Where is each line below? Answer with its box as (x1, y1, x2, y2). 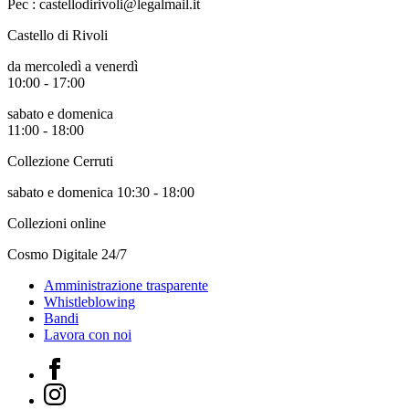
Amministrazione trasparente (44, 278, 208, 294)
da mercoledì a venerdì (7, 58, 138, 75)
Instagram (43, 383, 100, 399)
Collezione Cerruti (7, 153, 113, 170)
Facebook (43, 357, 100, 373)
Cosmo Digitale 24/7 (7, 246, 127, 263)
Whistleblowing (44, 294, 135, 310)
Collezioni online (7, 215, 106, 232)
